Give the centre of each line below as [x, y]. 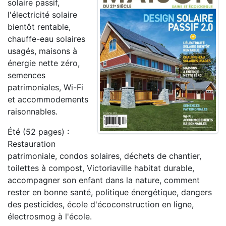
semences [26, 75]
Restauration [32, 144]
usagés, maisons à [42, 51]
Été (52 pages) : [38, 132]
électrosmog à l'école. [51, 216]
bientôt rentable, [39, 27]
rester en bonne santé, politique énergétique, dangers [110, 192]
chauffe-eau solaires [46, 39]
